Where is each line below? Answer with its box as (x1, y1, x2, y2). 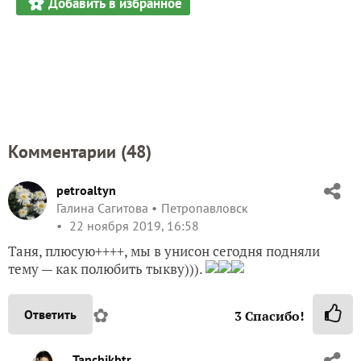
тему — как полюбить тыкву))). (8, 259, 205, 278)
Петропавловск (161, 199, 248, 216)
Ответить (24, 305, 77, 322)
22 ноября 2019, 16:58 (66, 217, 199, 234)
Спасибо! (242, 306, 305, 325)
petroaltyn (56, 181, 116, 198)
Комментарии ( (8, 139, 127, 163)
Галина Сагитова (56, 199, 148, 216)
